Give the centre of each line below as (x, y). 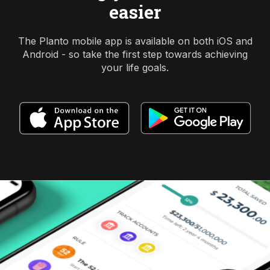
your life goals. (135, 67)
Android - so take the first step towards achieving (135, 54)
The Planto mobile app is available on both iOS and (135, 41)
